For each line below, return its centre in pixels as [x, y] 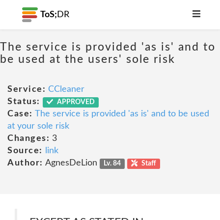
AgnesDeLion [71, 163]
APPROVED [75, 102]
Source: [25, 151]
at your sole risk [38, 126]
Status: [24, 102]
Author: [25, 163]
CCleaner [66, 89]
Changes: [28, 138]
